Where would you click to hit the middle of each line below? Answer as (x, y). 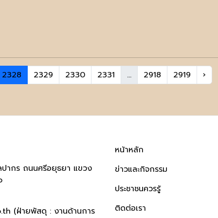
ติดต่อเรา (130, 208)
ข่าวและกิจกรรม (141, 169)
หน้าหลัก (129, 150)
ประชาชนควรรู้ (138, 189)
